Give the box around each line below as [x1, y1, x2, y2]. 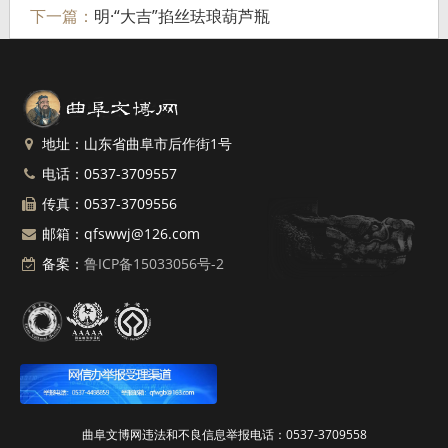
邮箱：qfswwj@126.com [38, 224, 200, 243]
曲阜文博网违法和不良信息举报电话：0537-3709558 [81, 426, 367, 443]
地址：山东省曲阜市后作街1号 [38, 134, 232, 153]
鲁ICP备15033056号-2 [84, 254, 224, 273]
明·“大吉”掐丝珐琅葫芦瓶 [93, 5, 270, 27]
